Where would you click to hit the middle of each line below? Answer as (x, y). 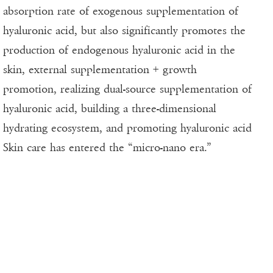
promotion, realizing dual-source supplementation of (127, 89)
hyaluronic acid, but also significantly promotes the (124, 31)
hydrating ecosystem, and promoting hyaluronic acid (127, 128)
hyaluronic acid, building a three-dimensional (110, 109)
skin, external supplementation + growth (100, 70)
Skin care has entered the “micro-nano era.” (107, 148)
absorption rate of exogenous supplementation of (121, 11)
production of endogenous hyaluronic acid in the (119, 50)
